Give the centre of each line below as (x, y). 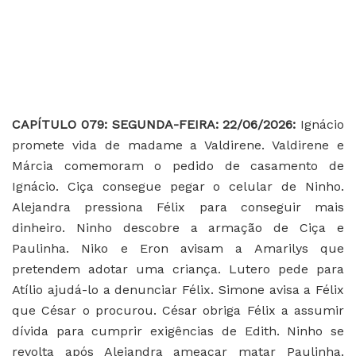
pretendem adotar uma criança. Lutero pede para (178, 269)
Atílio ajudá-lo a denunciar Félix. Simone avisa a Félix (178, 289)
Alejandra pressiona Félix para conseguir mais (178, 207)
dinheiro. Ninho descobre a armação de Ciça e (178, 227)
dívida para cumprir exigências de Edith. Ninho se (178, 331)
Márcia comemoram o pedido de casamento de (178, 165)
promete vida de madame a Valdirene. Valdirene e (178, 145)
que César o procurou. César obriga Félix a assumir (178, 310)
